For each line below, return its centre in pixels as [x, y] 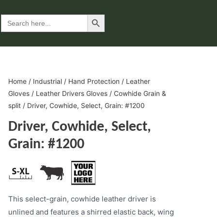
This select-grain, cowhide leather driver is [82, 199]
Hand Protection [94, 81]
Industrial [47, 81]
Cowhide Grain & [140, 93]
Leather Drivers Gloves [71, 93]
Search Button [97, 14]
